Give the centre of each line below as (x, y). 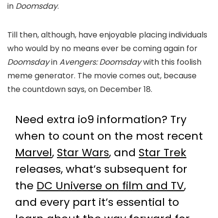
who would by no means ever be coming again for (102, 49)
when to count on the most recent (109, 136)
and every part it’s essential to (97, 202)
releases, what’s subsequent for (101, 169)
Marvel (34, 153)
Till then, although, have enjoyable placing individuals (107, 35)
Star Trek (163, 153)
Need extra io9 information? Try (101, 120)
